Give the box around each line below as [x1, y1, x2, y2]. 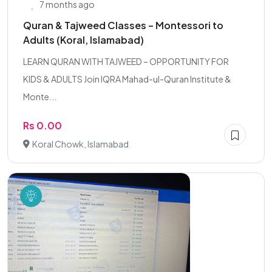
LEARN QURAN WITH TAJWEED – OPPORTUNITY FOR [23, 56, 229, 67]
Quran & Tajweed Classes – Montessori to [23, 19, 223, 32]
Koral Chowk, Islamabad [32, 138, 129, 149]
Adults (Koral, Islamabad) [23, 33, 144, 46]
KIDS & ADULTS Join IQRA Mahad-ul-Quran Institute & [23, 73, 231, 84]
